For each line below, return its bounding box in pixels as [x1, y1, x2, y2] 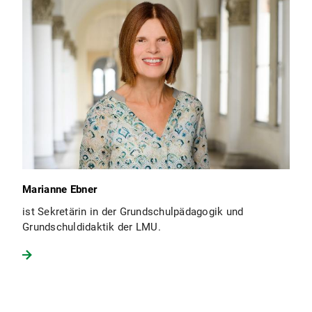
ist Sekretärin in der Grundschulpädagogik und [22, 205, 244, 219]
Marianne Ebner [22, 183, 97, 196]
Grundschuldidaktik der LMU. [22, 221, 161, 234]
